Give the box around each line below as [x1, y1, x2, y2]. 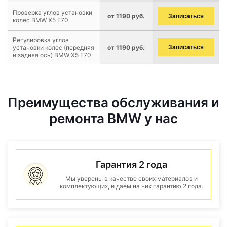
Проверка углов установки [13, 9, 92, 16]
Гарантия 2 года [95, 159, 167, 170]
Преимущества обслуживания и [8, 95, 219, 110]
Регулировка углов [13, 36, 69, 44]
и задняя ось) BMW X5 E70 [13, 51, 91, 59]
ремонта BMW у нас [49, 110, 178, 126]
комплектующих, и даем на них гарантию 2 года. [59, 182, 203, 190]
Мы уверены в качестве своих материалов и [65, 175, 198, 182]
